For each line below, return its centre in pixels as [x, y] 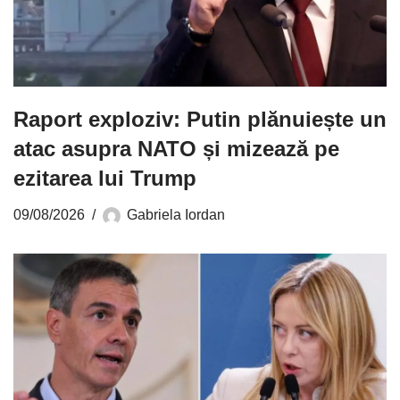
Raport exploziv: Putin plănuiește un [200, 119]
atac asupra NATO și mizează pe [176, 149]
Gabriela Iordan [176, 214]
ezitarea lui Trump [105, 178]
